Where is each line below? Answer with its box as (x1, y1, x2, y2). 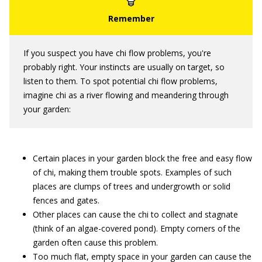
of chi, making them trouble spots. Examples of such (33, 167, 232, 178)
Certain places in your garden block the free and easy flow (33, 153, 252, 164)
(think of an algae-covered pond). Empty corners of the (33, 223, 240, 234)
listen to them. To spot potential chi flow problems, (23, 75, 218, 87)
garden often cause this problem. (33, 237, 158, 248)
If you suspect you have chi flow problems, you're (23, 47, 211, 58)
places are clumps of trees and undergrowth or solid (33, 181, 230, 192)
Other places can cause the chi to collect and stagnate (33, 209, 238, 220)
